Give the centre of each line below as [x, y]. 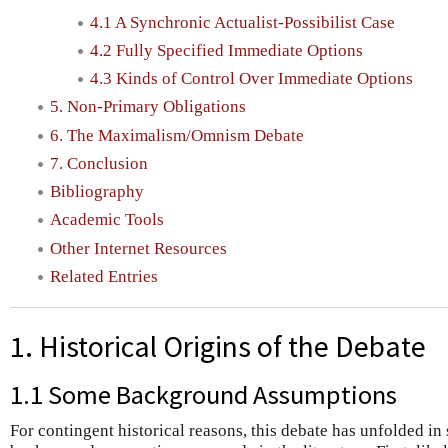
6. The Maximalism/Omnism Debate [177, 135]
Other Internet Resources [138, 248]
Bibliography [97, 192]
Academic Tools [107, 220]
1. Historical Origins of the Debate [218, 346]
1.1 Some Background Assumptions [203, 394]
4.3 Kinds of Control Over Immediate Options [251, 79]
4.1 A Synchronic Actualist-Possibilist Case [242, 22]
